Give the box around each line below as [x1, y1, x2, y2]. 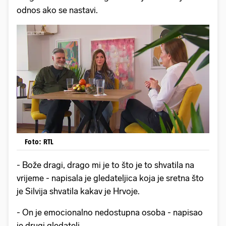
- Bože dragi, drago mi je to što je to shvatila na [17, 159, 194, 170]
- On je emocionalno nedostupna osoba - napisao [17, 207, 203, 217]
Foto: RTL [25, 137, 54, 146]
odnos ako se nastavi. [17, 5, 98, 15]
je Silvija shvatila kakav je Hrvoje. [17, 186, 140, 196]
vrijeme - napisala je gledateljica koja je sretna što [17, 173, 204, 183]
